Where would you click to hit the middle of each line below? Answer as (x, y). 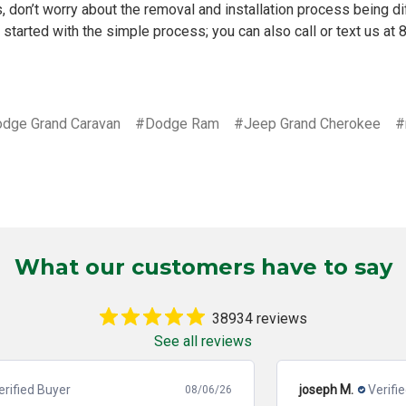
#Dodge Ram (178, 123)
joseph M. (72, 389)
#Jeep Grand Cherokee (308, 123)
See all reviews (203, 341)
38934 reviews (259, 318)
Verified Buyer (154, 389)
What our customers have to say (203, 266)
